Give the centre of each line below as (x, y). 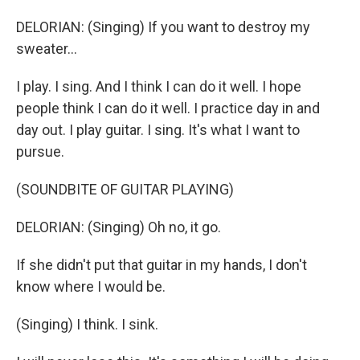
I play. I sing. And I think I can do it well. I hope (159, 86)
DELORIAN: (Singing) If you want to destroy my (163, 27)
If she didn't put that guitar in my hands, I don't (162, 265)
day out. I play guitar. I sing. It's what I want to (158, 130)
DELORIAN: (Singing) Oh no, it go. (119, 227)
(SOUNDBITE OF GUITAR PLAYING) (125, 189)
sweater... (47, 49)
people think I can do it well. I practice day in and (168, 108)
